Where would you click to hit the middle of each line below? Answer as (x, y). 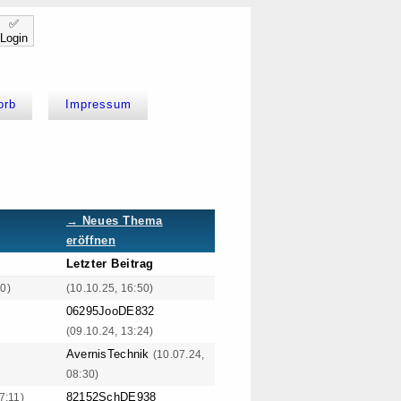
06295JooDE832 (110, 311)
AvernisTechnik (109, 354)
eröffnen (91, 241)
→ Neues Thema (114, 221)
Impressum (98, 105)
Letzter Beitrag (110, 264)
